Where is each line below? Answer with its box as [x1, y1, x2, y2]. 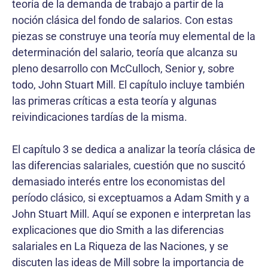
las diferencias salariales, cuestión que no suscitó [12, 159, 245, 172]
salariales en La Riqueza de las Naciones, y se [12, 239, 229, 252]
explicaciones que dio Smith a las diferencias [12, 223, 224, 236]
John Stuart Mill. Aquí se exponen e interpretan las [12, 207, 251, 220]
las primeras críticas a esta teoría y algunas [12, 94, 217, 107]
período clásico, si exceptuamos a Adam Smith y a [12, 191, 249, 204]
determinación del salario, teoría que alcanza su [12, 45, 237, 59]
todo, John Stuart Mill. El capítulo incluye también [12, 78, 245, 91]
